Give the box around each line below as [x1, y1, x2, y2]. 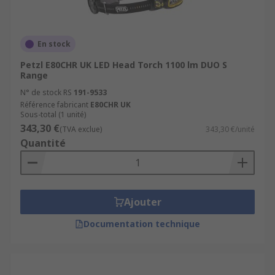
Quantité [20, 136, 66, 150]
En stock [37, 39, 71, 49]
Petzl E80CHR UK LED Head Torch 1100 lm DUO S [20, 59, 227, 71]
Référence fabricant [20, 99, 88, 110]
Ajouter [123, 195, 161, 209]
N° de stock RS [20, 87, 72, 98]
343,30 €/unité [206, 124, 255, 134]
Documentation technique [83, 218, 200, 230]
